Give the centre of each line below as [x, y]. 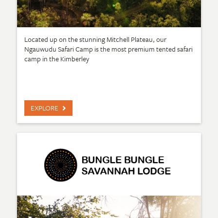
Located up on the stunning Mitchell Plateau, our [95, 39]
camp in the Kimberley [57, 59]
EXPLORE [45, 108]
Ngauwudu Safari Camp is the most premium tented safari [109, 49]
